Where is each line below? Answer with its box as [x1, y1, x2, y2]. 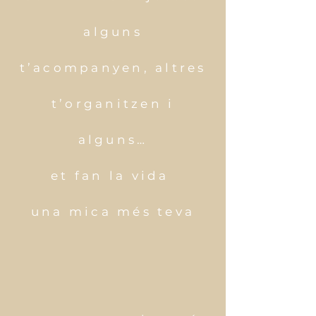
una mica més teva [30, 205, 195, 219]
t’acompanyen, [19, 61, 155, 75]
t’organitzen [51, 97, 168, 111]
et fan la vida [51, 169, 175, 183]
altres [155, 61, 207, 75]
